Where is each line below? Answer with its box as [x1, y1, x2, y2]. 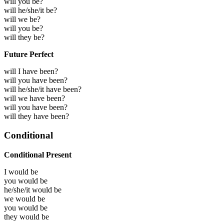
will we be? [4, 14, 40, 23]
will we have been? [4, 93, 65, 102]
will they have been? [4, 111, 69, 120]
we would [4, 194, 37, 203]
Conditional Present [4, 150, 71, 159]
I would [4, 167, 30, 176]
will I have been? [4, 66, 58, 75]
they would [4, 212, 41, 221]
